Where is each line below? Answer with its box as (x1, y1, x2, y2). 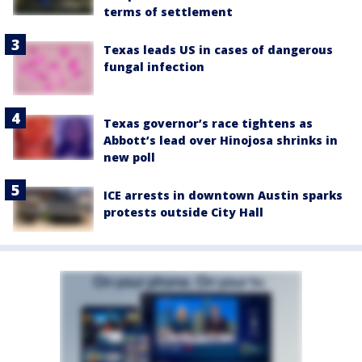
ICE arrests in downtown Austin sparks (103, 187, 343, 204)
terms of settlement (103, 4, 233, 20)
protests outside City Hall (103, 204, 263, 221)
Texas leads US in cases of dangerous (103, 42, 333, 58)
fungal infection (103, 59, 204, 75)
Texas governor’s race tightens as (103, 116, 313, 132)
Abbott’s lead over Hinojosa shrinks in (103, 133, 338, 149)
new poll (103, 149, 155, 166)
